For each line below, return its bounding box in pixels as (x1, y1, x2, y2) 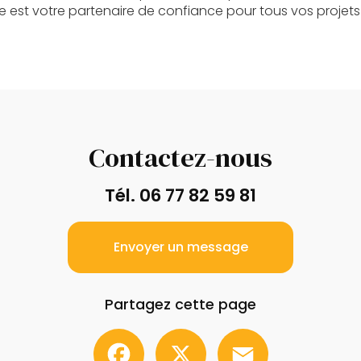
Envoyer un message (113, 238, 248, 257)
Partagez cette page (105, 295, 256, 315)
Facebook (143, 326, 207, 345)
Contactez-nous (89, 139, 272, 176)
